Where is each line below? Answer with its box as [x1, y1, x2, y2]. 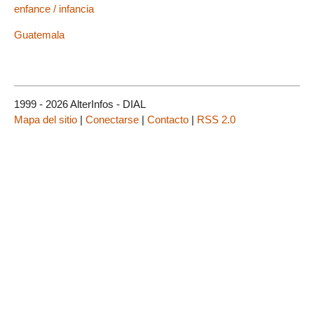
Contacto [147, 114, 189, 126]
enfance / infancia [14, 3, 94, 15]
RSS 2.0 [197, 114, 235, 126]
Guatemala [14, 29, 64, 41]
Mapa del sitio [14, 114, 77, 126]
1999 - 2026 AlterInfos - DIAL [14, 98, 146, 111]
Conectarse [86, 114, 139, 126]
